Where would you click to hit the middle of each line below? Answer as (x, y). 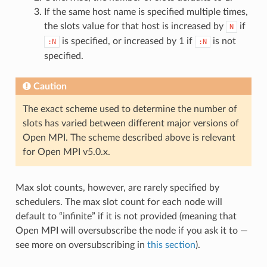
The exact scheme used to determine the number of (130, 109)
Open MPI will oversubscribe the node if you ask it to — (131, 230)
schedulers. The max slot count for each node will (119, 202)
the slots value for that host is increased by (135, 26)
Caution (50, 86)
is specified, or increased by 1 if (127, 41)
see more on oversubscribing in (81, 245)
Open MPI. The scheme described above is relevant (129, 137)
